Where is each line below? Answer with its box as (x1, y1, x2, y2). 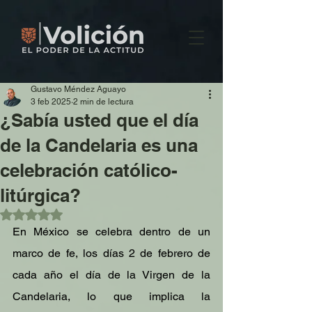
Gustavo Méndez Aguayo (31, 84, 126, 94)
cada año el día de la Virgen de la (13, 268, 210, 281)
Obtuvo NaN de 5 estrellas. (31, 208, 150, 219)
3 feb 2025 (31, 97, 71, 107)
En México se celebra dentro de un (13, 225, 210, 238)
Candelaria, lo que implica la (13, 290, 210, 303)
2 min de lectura (73, 97, 134, 107)
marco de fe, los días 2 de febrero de (13, 247, 210, 260)
